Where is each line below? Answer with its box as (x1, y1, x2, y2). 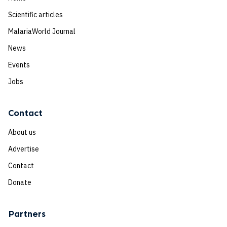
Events (8, 60, 30, 69)
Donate (8, 178, 31, 187)
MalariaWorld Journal (8, 27, 75, 36)
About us (8, 128, 36, 137)
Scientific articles (8, 10, 63, 19)
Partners (8, 208, 46, 219)
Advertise (8, 144, 39, 154)
